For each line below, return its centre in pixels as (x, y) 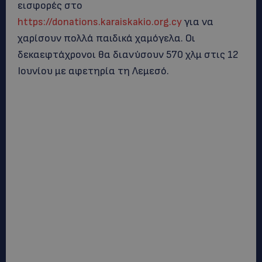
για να (198, 22)
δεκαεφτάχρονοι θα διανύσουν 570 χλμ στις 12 (128, 55)
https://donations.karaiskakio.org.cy (100, 22)
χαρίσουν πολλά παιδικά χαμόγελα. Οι (106, 38)
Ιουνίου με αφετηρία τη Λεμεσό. (93, 71)
